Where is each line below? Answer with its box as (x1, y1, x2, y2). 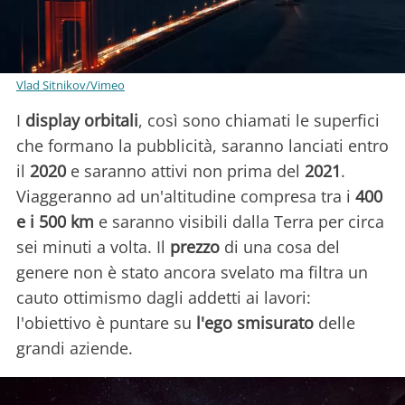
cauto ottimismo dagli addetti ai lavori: (16, 286, 311, 308)
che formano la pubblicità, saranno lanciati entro (16, 134, 389, 156)
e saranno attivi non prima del (66, 159, 305, 182)
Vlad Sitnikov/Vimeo (16, 76, 125, 93)
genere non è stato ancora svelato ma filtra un (16, 260, 368, 283)
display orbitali (21, 108, 138, 131)
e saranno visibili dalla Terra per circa (94, 210, 384, 232)
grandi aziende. (16, 336, 137, 359)
